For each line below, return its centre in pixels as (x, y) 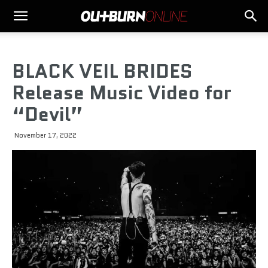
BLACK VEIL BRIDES (102, 71)
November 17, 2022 (45, 135)
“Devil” (48, 114)
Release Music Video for (122, 93)
